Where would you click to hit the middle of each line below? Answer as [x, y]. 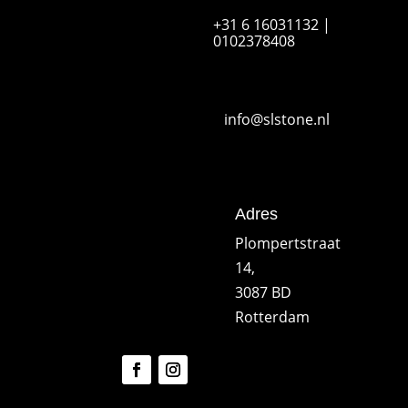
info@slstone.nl [276, 119]
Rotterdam [272, 316]
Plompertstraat [287, 243]
